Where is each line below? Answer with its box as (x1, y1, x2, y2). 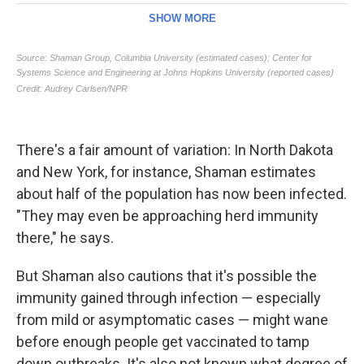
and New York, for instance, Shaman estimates (16, 163, 316, 180)
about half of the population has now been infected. (16, 185, 347, 202)
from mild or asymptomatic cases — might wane (16, 311, 328, 328)
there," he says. (16, 229, 114, 246)
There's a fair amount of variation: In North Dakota (16, 141, 333, 158)
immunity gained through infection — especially (16, 289, 321, 306)
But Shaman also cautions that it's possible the (16, 267, 317, 284)
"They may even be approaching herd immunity (16, 207, 318, 224)
